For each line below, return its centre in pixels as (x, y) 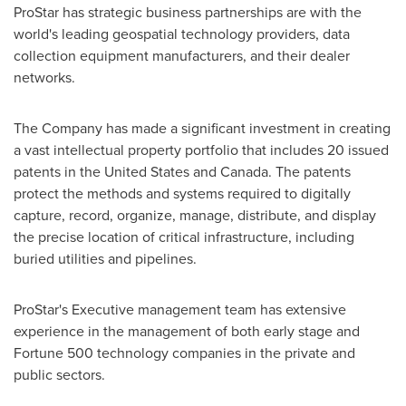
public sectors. (59, 374)
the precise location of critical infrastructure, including (184, 237)
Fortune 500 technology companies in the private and (184, 353)
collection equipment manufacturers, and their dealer (182, 55)
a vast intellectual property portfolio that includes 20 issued (201, 150)
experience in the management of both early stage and (187, 331)
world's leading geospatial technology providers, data (182, 34)
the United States (135, 171)
